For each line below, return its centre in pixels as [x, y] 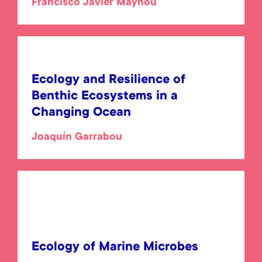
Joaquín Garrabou [77, 137]
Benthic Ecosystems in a [105, 96]
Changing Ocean [81, 113]
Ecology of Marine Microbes [115, 247]
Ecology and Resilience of [108, 80]
